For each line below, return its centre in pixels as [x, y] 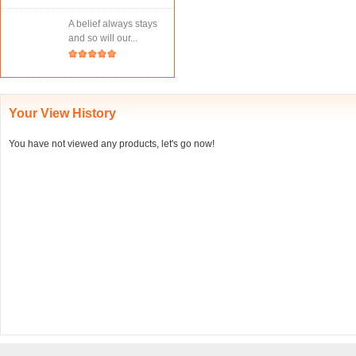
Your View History [62, 113]
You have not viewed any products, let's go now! [112, 144]
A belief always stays [113, 24]
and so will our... [103, 38]
